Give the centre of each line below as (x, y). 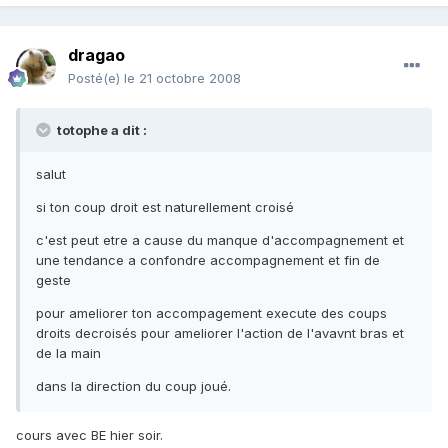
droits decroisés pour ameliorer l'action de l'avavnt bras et (220, 333)
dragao (96, 55)
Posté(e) (96, 78)
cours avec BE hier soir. (89, 435)
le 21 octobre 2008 (182, 78)
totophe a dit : (100, 130)
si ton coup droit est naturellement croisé (165, 207)
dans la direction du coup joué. (133, 386)
